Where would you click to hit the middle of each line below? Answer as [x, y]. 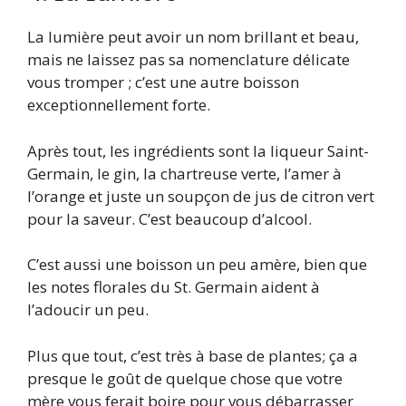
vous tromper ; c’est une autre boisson [163, 82]
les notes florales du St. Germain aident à [174, 287]
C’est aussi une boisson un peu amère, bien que [197, 265]
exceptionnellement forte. [119, 105]
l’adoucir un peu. [88, 310]
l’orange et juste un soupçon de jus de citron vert [201, 196]
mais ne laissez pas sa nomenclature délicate [188, 60]
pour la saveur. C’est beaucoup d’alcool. [169, 218]
